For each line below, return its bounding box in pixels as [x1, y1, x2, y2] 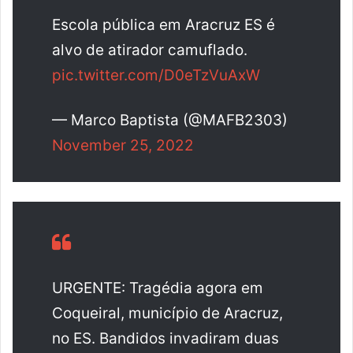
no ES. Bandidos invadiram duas [52, 329, 279, 347]
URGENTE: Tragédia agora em [52, 278, 263, 297]
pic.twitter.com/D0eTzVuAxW [52, 65, 260, 84]
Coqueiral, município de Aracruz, [52, 303, 283, 322]
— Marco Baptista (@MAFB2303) [52, 110, 288, 129]
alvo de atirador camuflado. [52, 40, 247, 59]
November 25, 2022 [52, 136, 194, 154]
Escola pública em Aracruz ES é [52, 15, 275, 34]
